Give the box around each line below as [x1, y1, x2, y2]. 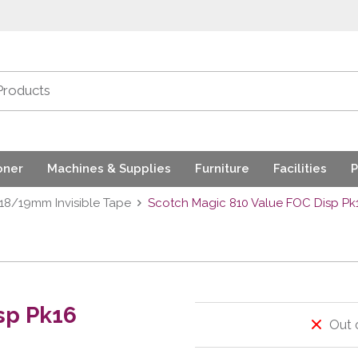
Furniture [195, 161, 249, 177]
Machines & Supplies [47, 161, 171, 177]
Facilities [273, 161, 327, 177]
